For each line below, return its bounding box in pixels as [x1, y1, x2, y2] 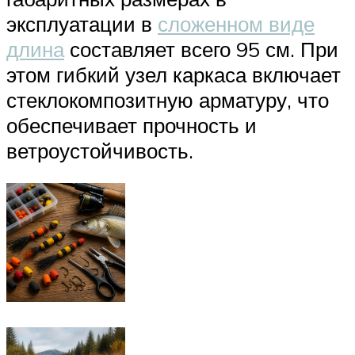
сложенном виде [158, 10, 315, 36]
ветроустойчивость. [6, 137, 193, 163]
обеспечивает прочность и [6, 112, 257, 138]
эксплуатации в [6, 10, 158, 36]
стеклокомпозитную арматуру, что [6, 86, 329, 113]
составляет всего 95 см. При [64, 36, 338, 62]
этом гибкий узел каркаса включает [6, 61, 341, 87]
